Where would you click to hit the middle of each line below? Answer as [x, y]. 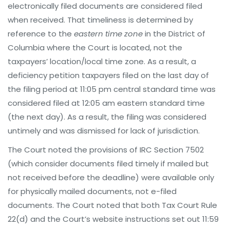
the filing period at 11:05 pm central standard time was [112, 89]
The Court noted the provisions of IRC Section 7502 [106, 150]
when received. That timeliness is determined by [100, 20]
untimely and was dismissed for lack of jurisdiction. [104, 131]
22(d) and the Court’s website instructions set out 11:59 [113, 219]
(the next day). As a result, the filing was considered [107, 117]
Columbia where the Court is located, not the [95, 47]
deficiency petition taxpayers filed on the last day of [108, 75]
